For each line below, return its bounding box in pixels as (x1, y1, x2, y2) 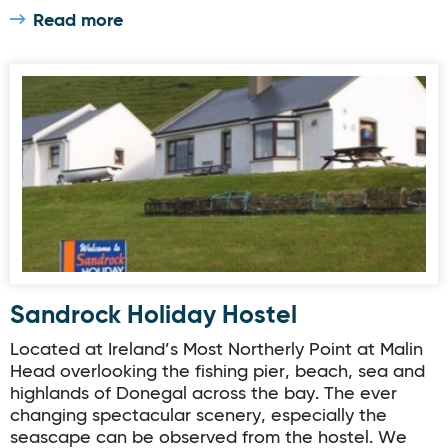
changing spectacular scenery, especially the (10, 407, 387, 425)
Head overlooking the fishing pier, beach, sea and (10, 363, 425, 381)
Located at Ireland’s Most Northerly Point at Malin (10, 341, 423, 359)
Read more (33, 12, 123, 30)
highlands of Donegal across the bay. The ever (10, 385, 397, 403)
